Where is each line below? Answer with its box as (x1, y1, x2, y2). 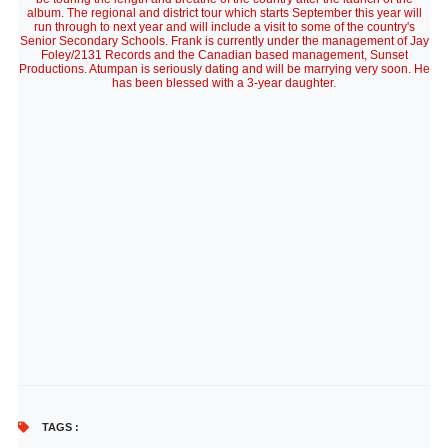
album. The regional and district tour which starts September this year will (26, 6, 422, 20)
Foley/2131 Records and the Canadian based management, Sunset (40, 48, 408, 62)
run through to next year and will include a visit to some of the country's (33, 20, 415, 34)
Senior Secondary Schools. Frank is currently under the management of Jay (19, 34, 429, 48)
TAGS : (38, 421, 79, 433)
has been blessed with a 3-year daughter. (112, 76, 336, 90)
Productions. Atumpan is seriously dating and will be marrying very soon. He (18, 62, 430, 76)
